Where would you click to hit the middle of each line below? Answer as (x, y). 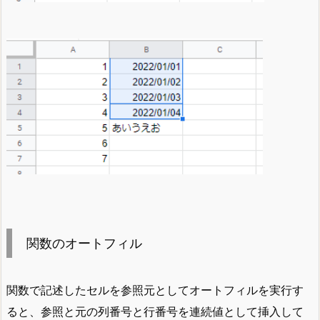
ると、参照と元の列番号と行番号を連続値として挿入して (155, 311)
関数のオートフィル (84, 243)
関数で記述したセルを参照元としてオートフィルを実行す (155, 290)
